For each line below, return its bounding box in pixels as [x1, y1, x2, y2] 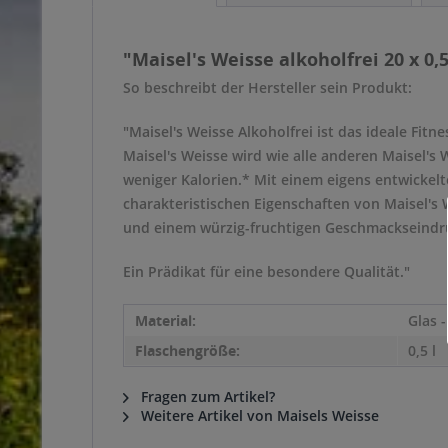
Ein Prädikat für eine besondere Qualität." [123, 262, 410, 281]
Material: [135, 311, 196, 330]
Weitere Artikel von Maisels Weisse [137, 406, 379, 425]
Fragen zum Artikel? [137, 387, 275, 406]
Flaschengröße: [135, 341, 240, 360]
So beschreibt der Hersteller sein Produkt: [123, 78, 412, 97]
